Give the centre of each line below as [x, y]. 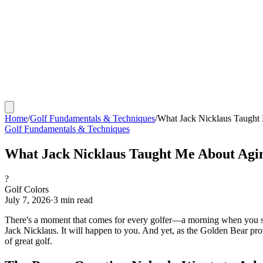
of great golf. [28, 241]
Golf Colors [27, 189]
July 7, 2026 [28, 200]
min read [75, 200]
